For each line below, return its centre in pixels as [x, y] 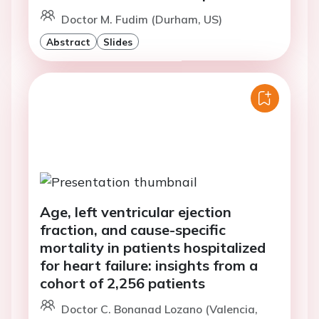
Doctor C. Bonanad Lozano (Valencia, [159, 309]
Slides [118, 41]
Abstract [68, 41]
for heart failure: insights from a [149, 265]
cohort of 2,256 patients [122, 283]
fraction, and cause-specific [133, 229]
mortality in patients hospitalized [153, 247]
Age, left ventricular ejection [136, 211]
